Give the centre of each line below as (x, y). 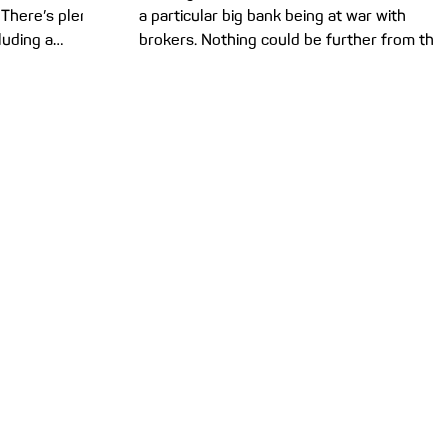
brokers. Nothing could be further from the (291, 39)
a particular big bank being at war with (272, 15)
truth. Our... (178, 63)
